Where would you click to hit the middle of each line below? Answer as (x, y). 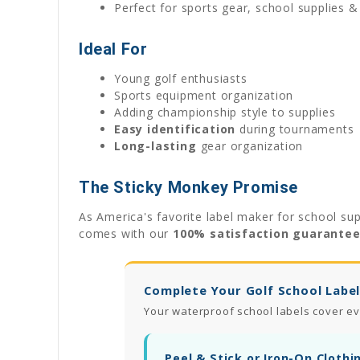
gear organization (250, 145)
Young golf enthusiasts (181, 78)
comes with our (126, 233)
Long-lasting (155, 145)
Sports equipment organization (204, 95)
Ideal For (113, 49)
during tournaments (295, 129)
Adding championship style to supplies (225, 112)
